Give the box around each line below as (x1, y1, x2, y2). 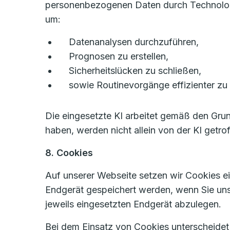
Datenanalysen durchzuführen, (69, 36, 199, 47)
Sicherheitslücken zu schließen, (69, 65, 201, 76)
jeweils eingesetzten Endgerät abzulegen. (45, 199, 221, 209)
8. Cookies (45, 147, 93, 158)
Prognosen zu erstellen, (69, 51, 168, 62)
